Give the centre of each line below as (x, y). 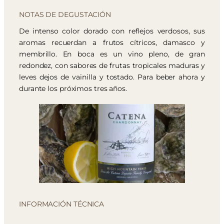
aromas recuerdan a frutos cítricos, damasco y (112, 43)
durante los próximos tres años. (73, 89)
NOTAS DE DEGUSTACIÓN (65, 15)
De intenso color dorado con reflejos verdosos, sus (112, 31)
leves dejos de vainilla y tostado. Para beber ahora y (112, 77)
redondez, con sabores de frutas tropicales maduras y (112, 66)
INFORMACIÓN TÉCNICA (62, 204)
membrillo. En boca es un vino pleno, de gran (112, 54)
